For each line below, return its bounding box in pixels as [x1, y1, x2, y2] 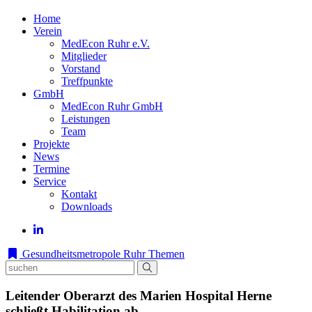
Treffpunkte [61, 75, 113, 87]
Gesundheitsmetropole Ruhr [19, 248, 146, 260]
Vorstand [61, 63, 100, 75]
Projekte [33, 138, 70, 150]
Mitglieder [61, 50, 107, 62]
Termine [33, 163, 70, 175]
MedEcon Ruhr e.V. [61, 38, 150, 49]
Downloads [61, 201, 112, 212]
